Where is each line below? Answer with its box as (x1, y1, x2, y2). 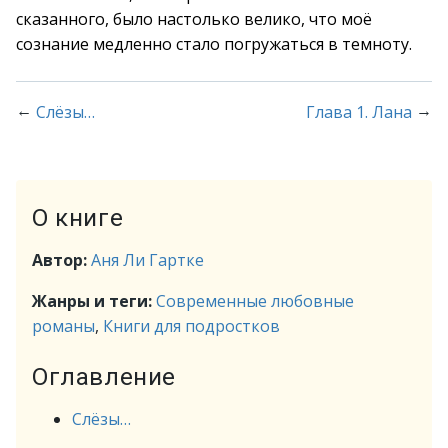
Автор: (32, 249, 91, 271)
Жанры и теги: (32, 290, 156, 312)
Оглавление (32, 363, 176, 391)
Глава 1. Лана (306, 101, 412, 123)
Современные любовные (156, 290, 354, 312)
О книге (32, 204, 124, 232)
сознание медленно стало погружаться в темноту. (16, 33, 412, 55)
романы (32, 315, 95, 337)
